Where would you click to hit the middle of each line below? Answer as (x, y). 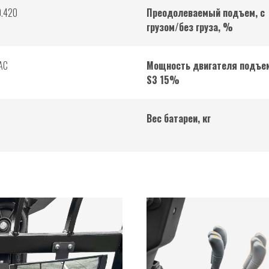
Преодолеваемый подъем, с (206, 13)
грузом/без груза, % (190, 27)
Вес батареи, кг (179, 119)
